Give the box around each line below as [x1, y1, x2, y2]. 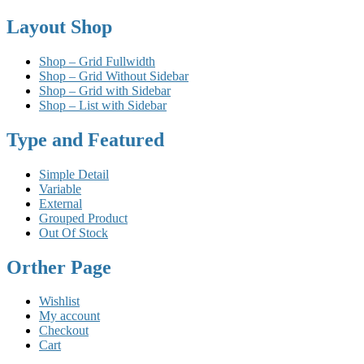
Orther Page [6, 256, 111, 278]
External [39, 196, 82, 210]
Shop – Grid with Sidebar [39, 83, 171, 97]
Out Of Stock [39, 225, 108, 240]
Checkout [39, 323, 89, 338]
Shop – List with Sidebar [39, 97, 167, 112]
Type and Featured [6, 128, 164, 150]
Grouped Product [39, 210, 128, 225]
